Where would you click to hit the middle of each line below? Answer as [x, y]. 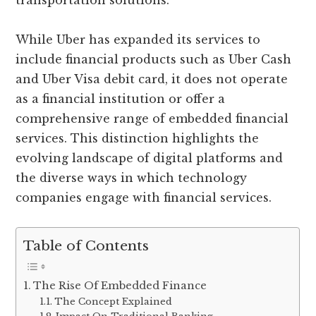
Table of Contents [86, 246]
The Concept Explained [113, 301]
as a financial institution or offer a [121, 99]
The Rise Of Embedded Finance [120, 285]
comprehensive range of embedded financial [152, 119]
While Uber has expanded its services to [138, 40]
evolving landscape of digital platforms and [150, 158]
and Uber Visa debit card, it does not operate [152, 79]
